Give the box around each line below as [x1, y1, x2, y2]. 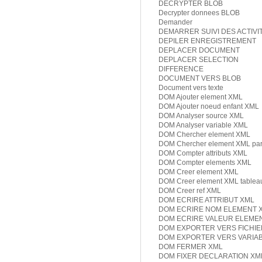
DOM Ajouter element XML [158, 93, 243, 102]
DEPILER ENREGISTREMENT [158, 37, 256, 46]
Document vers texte [158, 84, 223, 92]
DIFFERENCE [158, 65, 204, 74]
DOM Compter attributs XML [158, 149, 247, 158]
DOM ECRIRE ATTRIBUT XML [158, 196, 254, 205]
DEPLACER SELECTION [158, 56, 239, 64]
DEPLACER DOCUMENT [158, 46, 240, 55]
